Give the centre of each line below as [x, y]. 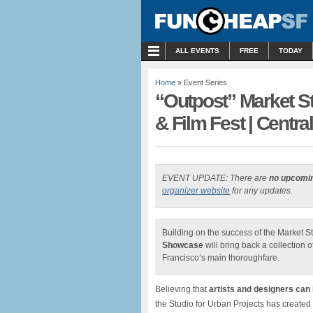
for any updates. [261, 191]
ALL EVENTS [197, 51]
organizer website [196, 191]
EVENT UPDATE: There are [216, 178]
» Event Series [201, 82]
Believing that [182, 289]
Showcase [183, 245]
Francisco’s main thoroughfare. [221, 258]
